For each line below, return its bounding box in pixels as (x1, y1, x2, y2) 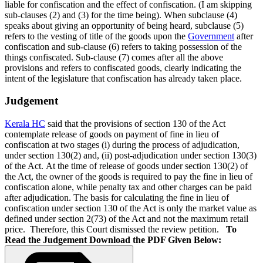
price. (5, 224, 25, 234)
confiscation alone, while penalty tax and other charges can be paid (5, 182, 252, 192)
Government (188, 31, 234, 41)
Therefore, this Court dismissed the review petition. (30, 224, 221, 234)
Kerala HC (5, 119, 45, 129)
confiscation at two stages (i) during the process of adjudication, (5, 140, 240, 150)
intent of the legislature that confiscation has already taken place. (5, 73, 242, 83)
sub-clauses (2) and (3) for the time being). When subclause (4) (5, 9, 237, 20)
